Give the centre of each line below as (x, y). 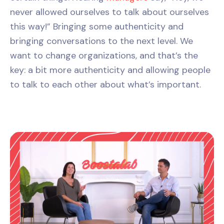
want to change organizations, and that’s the (104, 56)
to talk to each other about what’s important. (105, 85)
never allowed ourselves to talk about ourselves (109, 12)
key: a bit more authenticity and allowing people (110, 70)
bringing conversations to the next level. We (101, 41)
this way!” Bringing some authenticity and (97, 27)
